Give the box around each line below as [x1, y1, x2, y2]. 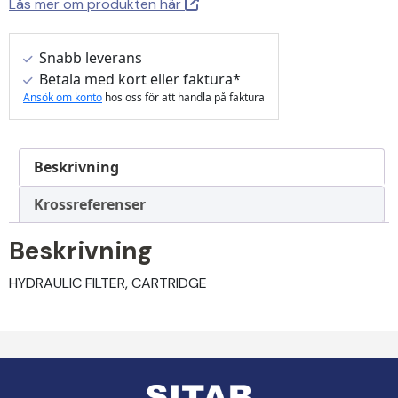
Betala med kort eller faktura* [36, 68, 241, 89]
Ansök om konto [23, 89, 102, 105]
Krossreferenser [34, 194, 146, 214]
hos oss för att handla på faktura [102, 89, 265, 105]
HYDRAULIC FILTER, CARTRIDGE [9, 273, 207, 292]
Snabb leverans [36, 47, 142, 68]
